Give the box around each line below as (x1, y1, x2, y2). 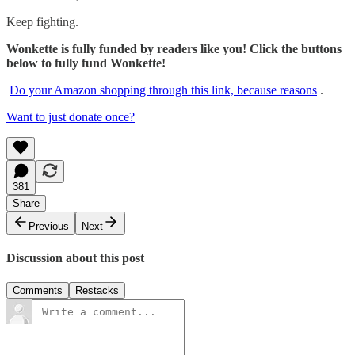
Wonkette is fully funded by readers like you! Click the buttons (6, 41, 342, 55)
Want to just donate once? (6, 109, 135, 124)
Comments (13, 284, 63, 297)
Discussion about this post (6, 251, 144, 265)
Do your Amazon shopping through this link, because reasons (10, 82, 317, 97)
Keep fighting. (6, 14, 78, 29)
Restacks (75, 284, 119, 297)
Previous (29, 219, 69, 232)
